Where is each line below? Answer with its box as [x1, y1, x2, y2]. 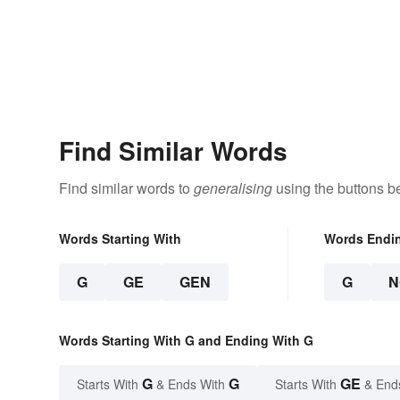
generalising [194, 178, 272, 199]
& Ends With [153, 375, 229, 394]
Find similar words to [59, 178, 194, 199]
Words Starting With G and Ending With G [59, 331, 313, 350]
